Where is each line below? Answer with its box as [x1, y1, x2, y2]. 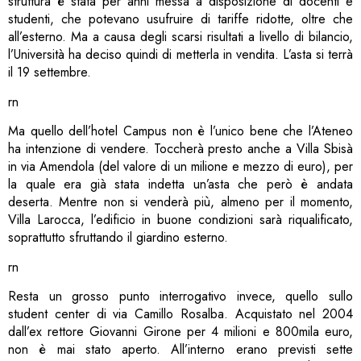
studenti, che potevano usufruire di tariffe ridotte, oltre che [8, 10, 353, 29]
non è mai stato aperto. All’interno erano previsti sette [8, 340, 353, 359]
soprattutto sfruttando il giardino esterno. [8, 228, 228, 247]
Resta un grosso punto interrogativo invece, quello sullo [8, 287, 353, 306]
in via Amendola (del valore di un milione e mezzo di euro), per [8, 157, 353, 176]
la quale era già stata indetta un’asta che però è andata [8, 175, 353, 194]
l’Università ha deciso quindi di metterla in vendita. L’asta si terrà [8, 45, 353, 64]
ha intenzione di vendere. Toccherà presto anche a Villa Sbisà [8, 139, 353, 159]
